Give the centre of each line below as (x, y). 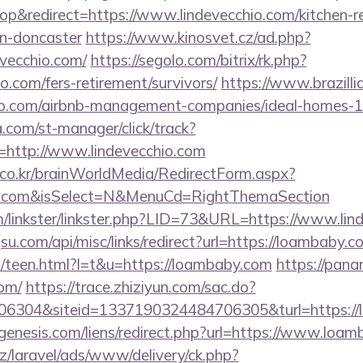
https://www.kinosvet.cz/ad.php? (198, 37)
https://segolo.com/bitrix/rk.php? (199, 60)
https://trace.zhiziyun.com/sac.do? (141, 287)
